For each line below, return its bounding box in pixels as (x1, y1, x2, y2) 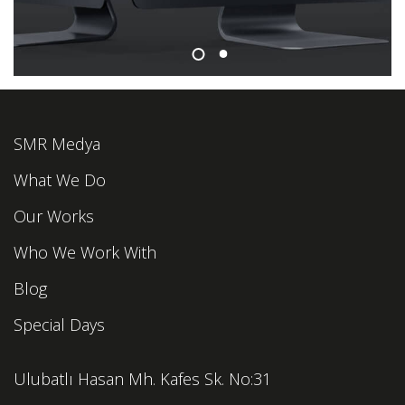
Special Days (14, 314, 105, 335)
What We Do (14, 169, 106, 191)
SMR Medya (14, 133, 100, 155)
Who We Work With (14, 241, 156, 263)
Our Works (14, 205, 94, 227)
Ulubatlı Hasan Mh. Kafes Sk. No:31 (14, 368, 271, 390)
